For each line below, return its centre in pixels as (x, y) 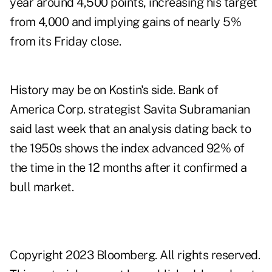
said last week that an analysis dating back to (130, 129)
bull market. (42, 187)
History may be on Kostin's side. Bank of (114, 90)
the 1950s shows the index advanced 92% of (127, 148)
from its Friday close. (65, 42)
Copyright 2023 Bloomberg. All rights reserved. (135, 255)
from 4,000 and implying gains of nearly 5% (125, 22)
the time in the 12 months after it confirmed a (128, 168)
